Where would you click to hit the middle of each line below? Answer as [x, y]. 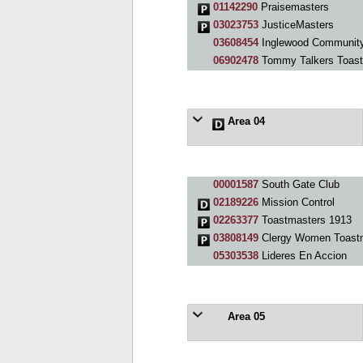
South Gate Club [299, 184]
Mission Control [296, 202]
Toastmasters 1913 [305, 220]
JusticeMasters [296, 25]
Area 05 [244, 316]
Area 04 [244, 121]
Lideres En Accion [302, 256]
